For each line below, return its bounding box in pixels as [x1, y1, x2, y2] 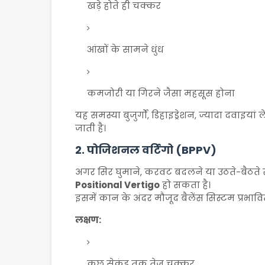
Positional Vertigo [75, 179, 160, 191]
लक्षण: [75, 214, 101, 226]
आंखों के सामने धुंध [87, 43, 164, 56]
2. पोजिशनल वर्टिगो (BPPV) [75, 143, 216, 157]
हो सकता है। [160, 179, 211, 191]
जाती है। [75, 122, 106, 134]
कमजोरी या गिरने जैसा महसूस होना [87, 87, 235, 99]
